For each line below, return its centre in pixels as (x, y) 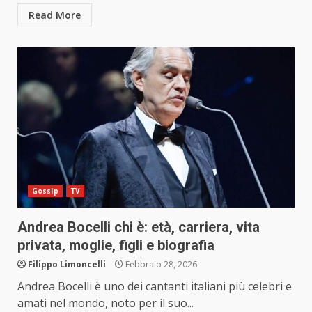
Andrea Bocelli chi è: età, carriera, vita (139, 227)
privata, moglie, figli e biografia (116, 245)
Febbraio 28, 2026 (160, 265)
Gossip (45, 191)
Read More (55, 15)
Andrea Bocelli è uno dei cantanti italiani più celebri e (155, 287)
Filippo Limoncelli (67, 265)
